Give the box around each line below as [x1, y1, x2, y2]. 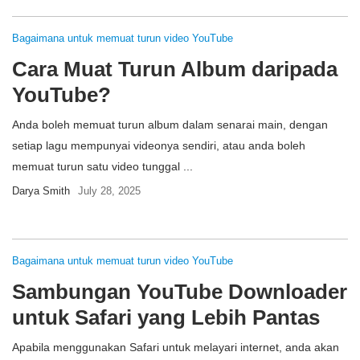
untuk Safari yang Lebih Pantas [12, 305, 320, 329]
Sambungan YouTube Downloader [12, 280, 347, 304]
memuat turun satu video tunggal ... [12, 160, 193, 173]
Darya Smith [12, 185, 70, 197]
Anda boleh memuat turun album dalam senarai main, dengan [12, 118, 328, 131]
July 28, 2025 [78, 185, 141, 197]
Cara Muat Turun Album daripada [12, 57, 337, 81]
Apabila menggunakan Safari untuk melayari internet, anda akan [12, 341, 339, 354]
